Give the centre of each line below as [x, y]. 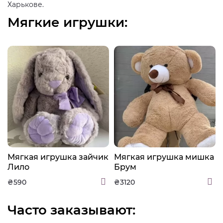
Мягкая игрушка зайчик [58, 157]
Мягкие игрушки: [67, 22]
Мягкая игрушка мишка [164, 157]
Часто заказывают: [71, 210]
